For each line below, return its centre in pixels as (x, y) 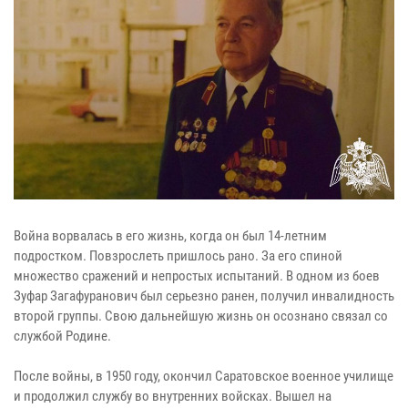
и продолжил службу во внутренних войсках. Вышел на (173, 396)
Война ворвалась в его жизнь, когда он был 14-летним (170, 235)
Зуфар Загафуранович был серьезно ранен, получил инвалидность (204, 296)
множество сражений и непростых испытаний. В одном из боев (197, 275)
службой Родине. (62, 336)
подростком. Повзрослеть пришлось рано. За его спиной (178, 255)
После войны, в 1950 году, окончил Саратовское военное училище (204, 376)
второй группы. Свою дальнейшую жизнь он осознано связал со (201, 316)
